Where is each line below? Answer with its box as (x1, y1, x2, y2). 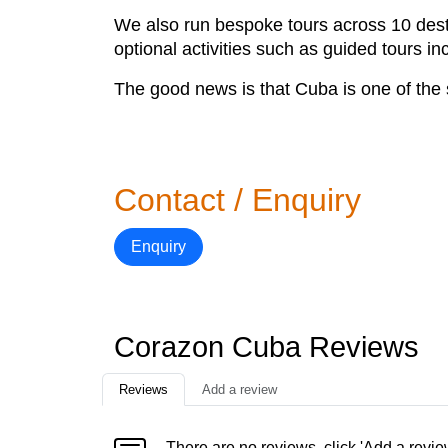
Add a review (202, 382, 277, 397)
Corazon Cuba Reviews (114, 331, 419, 363)
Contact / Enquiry (114, 182, 361, 218)
